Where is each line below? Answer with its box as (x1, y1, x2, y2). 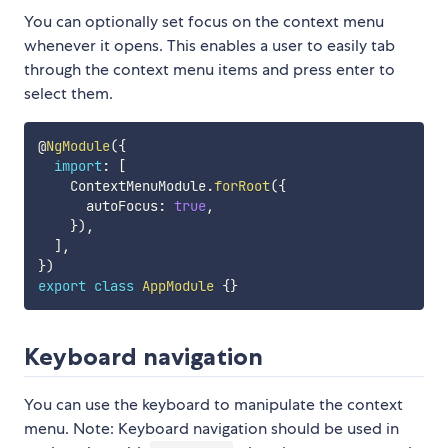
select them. (24, 83, 113, 105)
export (37, 277, 86, 296)
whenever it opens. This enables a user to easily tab (24, 35, 395, 57)
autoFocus (37, 197, 158, 216)
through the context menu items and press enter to (24, 59, 395, 81)
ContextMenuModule (37, 177, 206, 196)
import (53, 157, 102, 176)
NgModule (45, 137, 110, 156)
